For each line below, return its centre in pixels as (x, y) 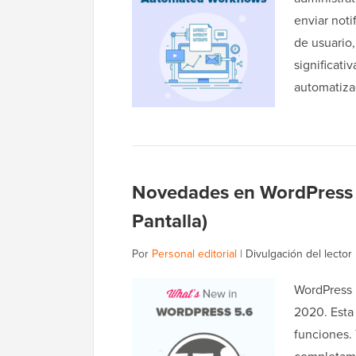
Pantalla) (170, 221)
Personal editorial (194, 254)
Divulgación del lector (299, 254)
